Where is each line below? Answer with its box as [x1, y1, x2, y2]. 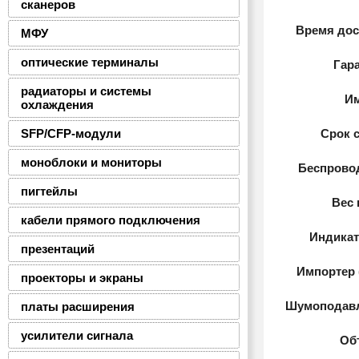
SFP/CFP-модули [21, 127, 121, 140]
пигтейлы [21, 184, 78, 198]
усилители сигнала [21, 329, 133, 342]
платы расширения [21, 300, 135, 313]
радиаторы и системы [21, 84, 151, 98]
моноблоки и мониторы [21, 155, 162, 169]
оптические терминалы [21, 55, 159, 69]
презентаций [21, 242, 95, 256]
